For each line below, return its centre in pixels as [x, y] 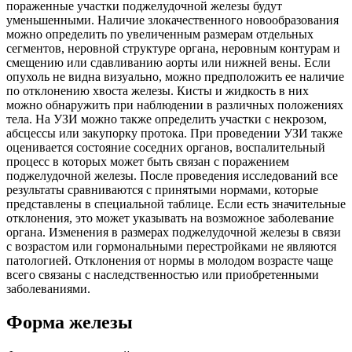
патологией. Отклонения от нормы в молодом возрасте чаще [170, 261]
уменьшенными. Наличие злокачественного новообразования [172, 20]
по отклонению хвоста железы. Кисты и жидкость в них [158, 91]
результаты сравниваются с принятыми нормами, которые [162, 190]
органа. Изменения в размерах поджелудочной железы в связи [174, 233]
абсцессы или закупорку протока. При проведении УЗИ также [174, 134]
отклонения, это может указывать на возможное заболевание [170, 218]
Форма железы [70, 323]
